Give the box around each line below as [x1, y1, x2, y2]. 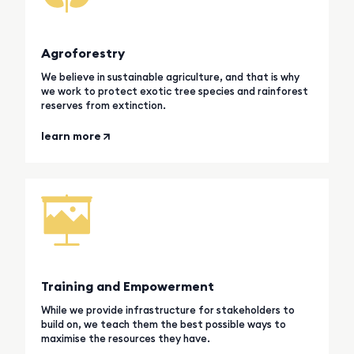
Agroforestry [41, 44, 126, 61]
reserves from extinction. [41, 98, 167, 111]
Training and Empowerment [41, 277, 215, 294]
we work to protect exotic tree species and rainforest [41, 84, 309, 97]
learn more [41, 128, 102, 143]
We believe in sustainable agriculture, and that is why [41, 70, 300, 83]
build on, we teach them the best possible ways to [41, 317, 287, 330]
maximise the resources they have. [41, 331, 211, 345]
